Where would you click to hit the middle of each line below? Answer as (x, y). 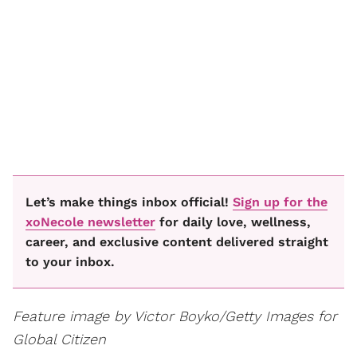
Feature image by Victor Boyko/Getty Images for (175, 316)
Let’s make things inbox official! (129, 202)
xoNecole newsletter (90, 222)
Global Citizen (59, 339)
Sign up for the (280, 202)
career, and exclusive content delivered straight (177, 241)
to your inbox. (70, 261)
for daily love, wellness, (233, 222)
